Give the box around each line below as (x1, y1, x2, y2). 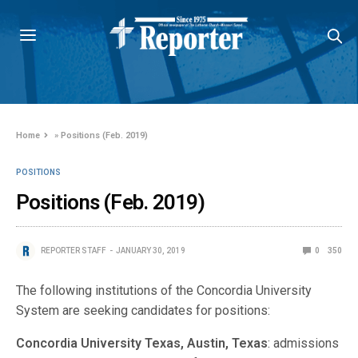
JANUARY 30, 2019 (116, 246, 185, 255)
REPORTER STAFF (41, 246, 106, 255)
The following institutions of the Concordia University (16, 283, 312, 298)
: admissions (268, 336, 340, 351)
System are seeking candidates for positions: (16, 303, 271, 318)
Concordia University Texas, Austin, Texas (16, 336, 268, 351)
